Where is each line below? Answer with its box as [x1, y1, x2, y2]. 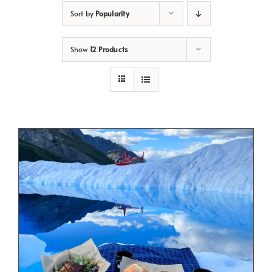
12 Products [89, 44, 128, 54]
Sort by [70, 8, 96, 18]
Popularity [95, 8, 129, 18]
